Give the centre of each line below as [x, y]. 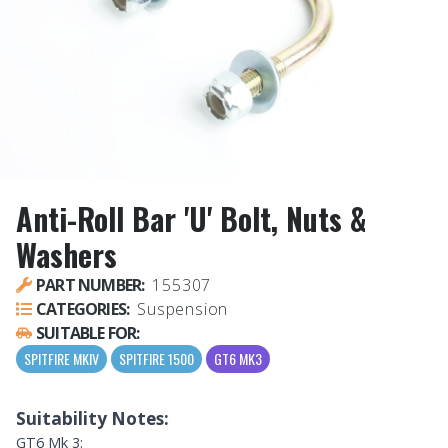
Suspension [183, 309]
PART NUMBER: [90, 285]
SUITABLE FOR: [88, 333]
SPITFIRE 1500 [156, 359]
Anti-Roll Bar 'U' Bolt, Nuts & [191, 219]
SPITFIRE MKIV [61, 359]
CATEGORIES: [83, 309]
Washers [66, 255]
